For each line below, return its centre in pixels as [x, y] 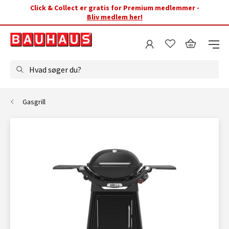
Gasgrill [34, 102]
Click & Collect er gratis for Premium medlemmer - [114, 8]
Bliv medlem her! [114, 17]
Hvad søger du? [55, 70]
